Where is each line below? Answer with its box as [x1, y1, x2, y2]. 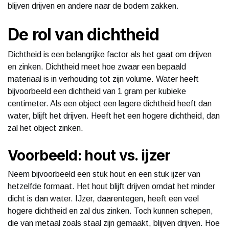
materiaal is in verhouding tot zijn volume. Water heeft [8, 74, 199, 83]
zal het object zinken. [8, 123, 83, 132]
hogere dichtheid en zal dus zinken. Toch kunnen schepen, [8, 206, 213, 215]
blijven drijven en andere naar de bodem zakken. [8, 1, 179, 10]
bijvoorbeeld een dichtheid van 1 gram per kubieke [8, 86, 186, 96]
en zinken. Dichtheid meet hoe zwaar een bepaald [8, 62, 186, 71]
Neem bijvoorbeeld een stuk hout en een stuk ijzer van [8, 169, 200, 178]
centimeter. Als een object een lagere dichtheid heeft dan [8, 99, 212, 108]
